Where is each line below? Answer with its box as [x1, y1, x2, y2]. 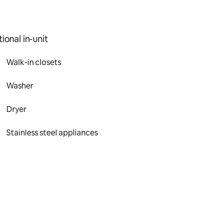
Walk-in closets [6, 57, 62, 67]
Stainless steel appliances [6, 128, 98, 138]
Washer [6, 81, 34, 91]
